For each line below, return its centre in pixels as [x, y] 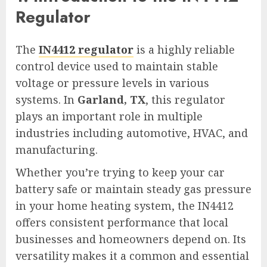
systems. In [46, 99]
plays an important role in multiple [109, 116]
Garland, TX [111, 99]
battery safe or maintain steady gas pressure [133, 189]
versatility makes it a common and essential [132, 255]
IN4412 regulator [86, 49]
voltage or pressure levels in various [112, 83]
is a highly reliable [184, 49]
